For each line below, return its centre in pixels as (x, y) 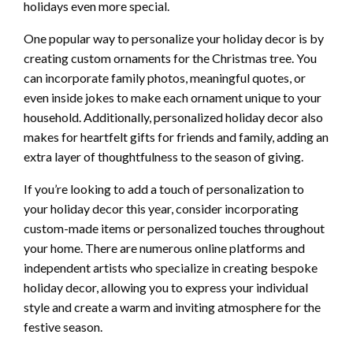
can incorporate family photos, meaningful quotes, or (165, 78)
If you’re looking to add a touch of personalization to (164, 189)
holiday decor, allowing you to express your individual (166, 288)
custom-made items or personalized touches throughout (174, 229)
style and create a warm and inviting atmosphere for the (172, 307)
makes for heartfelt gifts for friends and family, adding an (176, 137)
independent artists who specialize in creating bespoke (171, 268)
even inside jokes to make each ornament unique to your (173, 98)
